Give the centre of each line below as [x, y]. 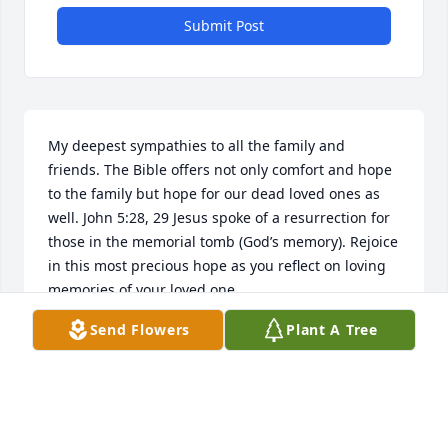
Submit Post [224, 26]
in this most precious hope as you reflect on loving [217, 266]
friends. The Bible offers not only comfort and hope [220, 170]
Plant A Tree [332, 329]
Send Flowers [140, 329]
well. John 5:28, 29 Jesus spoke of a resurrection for [219, 218]
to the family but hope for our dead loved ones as [214, 194]
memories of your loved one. [143, 290]
